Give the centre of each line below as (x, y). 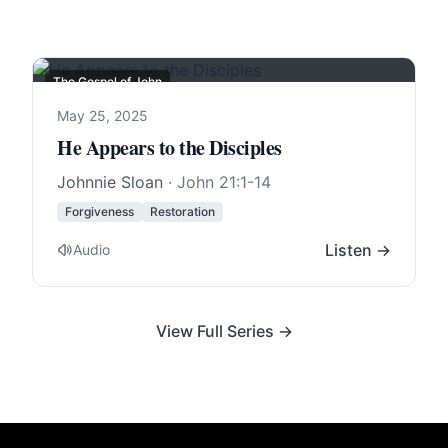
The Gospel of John (107, 81)
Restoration (182, 211)
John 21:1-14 (224, 182)
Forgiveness (99, 211)
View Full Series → (224, 331)
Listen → (358, 250)
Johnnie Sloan (110, 182)
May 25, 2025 (102, 115)
